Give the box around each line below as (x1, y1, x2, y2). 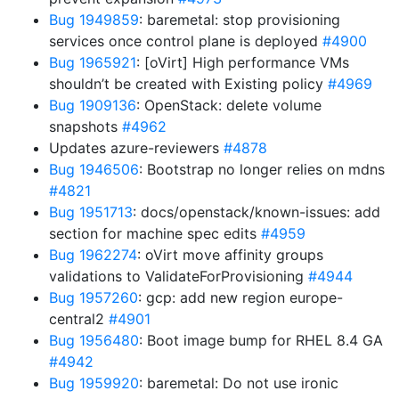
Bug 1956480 (49, 331, 139, 349)
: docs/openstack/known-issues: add (133, 203, 380, 221)
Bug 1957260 (49, 289, 138, 306)
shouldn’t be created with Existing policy (49, 75, 328, 93)
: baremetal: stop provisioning (139, 11, 340, 28)
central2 (49, 310, 109, 328)
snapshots (49, 118, 122, 135)
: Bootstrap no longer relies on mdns (139, 160, 385, 178)
